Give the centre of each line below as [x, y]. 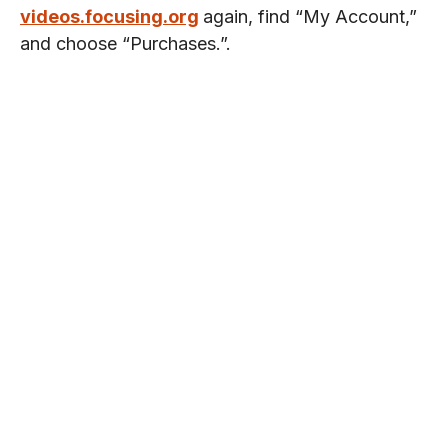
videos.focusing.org [109, 16]
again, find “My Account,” [310, 16]
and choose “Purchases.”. [125, 43]
